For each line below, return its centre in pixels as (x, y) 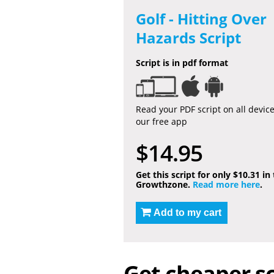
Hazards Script (188, 38)
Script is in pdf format (182, 63)
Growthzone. (164, 184)
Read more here (226, 184)
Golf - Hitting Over (201, 19)
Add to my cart (187, 213)
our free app (161, 121)
